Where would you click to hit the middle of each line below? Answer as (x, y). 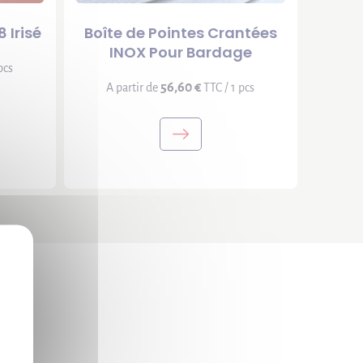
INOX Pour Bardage (180, 52)
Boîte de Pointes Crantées (180, 33)
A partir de (134, 88)
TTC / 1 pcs (228, 88)
